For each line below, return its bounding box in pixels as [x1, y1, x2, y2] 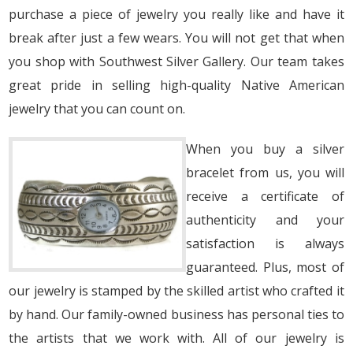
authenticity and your [186, 210, 344, 229]
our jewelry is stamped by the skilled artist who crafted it [9, 281, 344, 299]
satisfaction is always [186, 234, 344, 252]
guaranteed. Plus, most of [186, 258, 344, 276]
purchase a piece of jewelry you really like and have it [9, 5, 344, 23]
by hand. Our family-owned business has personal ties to [9, 305, 344, 323]
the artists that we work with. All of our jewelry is [9, 329, 344, 347]
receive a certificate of [186, 187, 344, 205]
